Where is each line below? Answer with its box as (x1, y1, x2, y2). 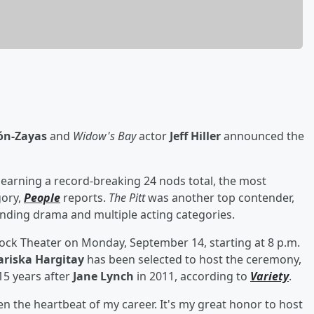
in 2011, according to (134, 268, 250, 284)
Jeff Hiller (170, 128, 221, 144)
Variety (250, 268, 289, 284)
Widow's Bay (73, 128, 136, 144)
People (24, 189, 60, 205)
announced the (221, 128, 304, 144)
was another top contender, (145, 189, 294, 205)
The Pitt (109, 189, 145, 205)
